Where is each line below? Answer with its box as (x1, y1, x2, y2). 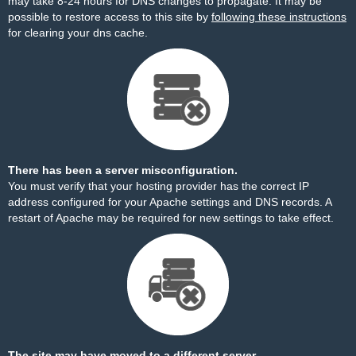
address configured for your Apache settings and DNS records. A (8, 195, 331, 208)
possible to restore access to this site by (8, 10, 211, 23)
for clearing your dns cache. (8, 26, 148, 39)
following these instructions (211, 10, 346, 23)
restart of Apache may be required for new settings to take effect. (8, 211, 334, 224)
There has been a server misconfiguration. (8, 164, 238, 176)
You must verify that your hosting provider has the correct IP (8, 180, 309, 192)
